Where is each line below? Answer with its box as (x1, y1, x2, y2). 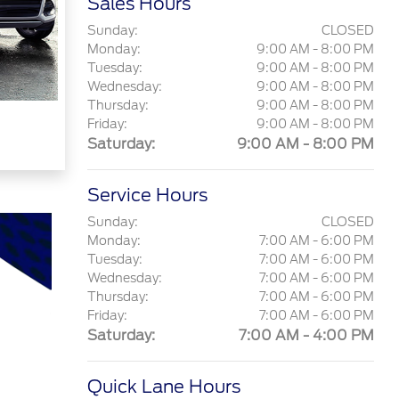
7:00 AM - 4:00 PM (238, 327, 374, 344)
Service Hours (86, 184, 208, 206)
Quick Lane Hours (86, 376, 240, 397)
